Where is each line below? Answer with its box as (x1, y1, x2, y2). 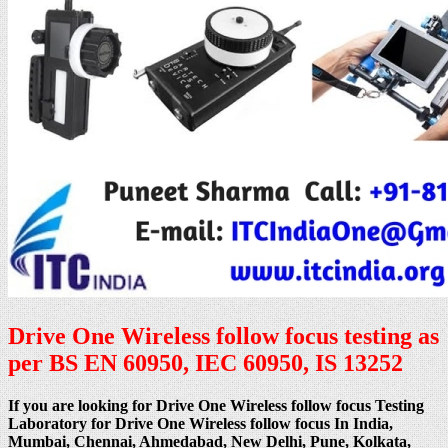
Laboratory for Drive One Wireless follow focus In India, (8, 415, 393, 433)
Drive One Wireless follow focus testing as (8, 323, 439, 350)
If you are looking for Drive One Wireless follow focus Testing (8, 397, 424, 415)
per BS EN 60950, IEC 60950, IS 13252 (8, 350, 403, 377)
